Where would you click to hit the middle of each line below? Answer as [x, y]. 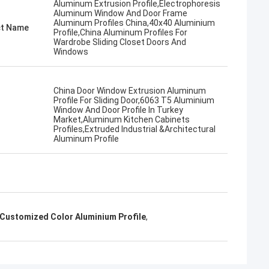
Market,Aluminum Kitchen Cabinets [122, 119]
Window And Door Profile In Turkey [118, 110]
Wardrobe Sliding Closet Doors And [120, 42]
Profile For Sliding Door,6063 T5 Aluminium [134, 100]
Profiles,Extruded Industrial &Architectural [134, 129]
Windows [71, 52]
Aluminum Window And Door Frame [120, 13]
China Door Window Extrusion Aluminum [130, 91]
